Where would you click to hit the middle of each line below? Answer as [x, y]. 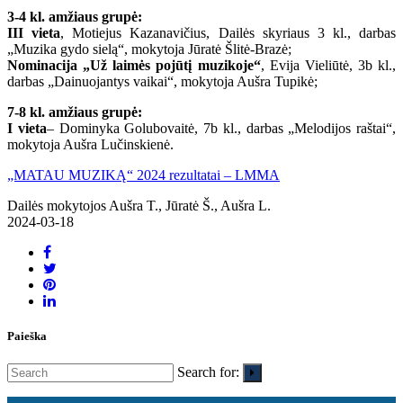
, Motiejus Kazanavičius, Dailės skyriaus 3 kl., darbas [228, 32]
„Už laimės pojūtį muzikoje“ [172, 65]
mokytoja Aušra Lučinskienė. [90, 144]
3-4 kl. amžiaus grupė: [75, 16]
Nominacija [42, 65]
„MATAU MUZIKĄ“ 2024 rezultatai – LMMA [143, 175]
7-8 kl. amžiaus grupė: [75, 112]
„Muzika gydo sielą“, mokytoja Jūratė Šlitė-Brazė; [149, 49]
